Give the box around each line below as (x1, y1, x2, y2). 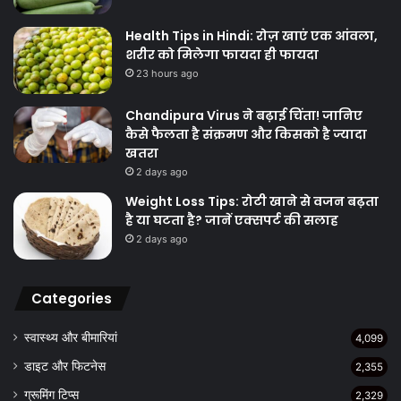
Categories (31, 289, 112, 309)
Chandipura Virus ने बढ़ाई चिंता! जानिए (125, 107, 363, 125)
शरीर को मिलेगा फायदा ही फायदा (125, 46, 319, 64)
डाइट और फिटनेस (24, 359, 106, 374)
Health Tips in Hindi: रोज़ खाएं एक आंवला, (125, 27, 378, 46)
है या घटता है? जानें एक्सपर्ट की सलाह (125, 211, 338, 230)
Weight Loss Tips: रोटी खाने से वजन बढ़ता (125, 192, 379, 211)
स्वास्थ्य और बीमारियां (24, 330, 117, 346)
